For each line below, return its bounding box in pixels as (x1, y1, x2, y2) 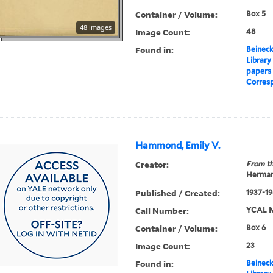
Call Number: (135, 205, 190, 217)
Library (246, 55, 271, 65)
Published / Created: (135, 187, 221, 199)
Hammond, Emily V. (135, 140, 221, 152)
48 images (80, 23, 112, 32)
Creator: (135, 158, 169, 171)
